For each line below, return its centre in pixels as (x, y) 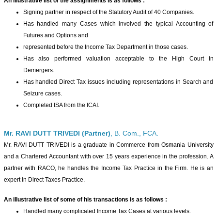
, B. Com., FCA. (134, 133)
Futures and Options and (55, 35)
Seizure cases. (42, 93)
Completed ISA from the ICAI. (61, 105)
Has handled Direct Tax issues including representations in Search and (118, 82)
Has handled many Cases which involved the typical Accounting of (118, 24)
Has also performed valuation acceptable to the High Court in (118, 59)
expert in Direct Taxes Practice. (44, 180)
